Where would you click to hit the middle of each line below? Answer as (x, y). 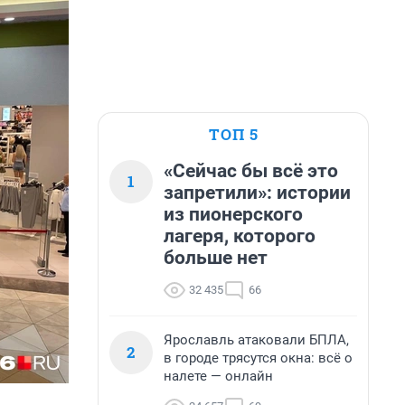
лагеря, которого (240, 236)
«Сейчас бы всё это (251, 171)
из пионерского (233, 214)
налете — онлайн (218, 376)
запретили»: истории (257, 193)
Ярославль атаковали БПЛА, (256, 340)
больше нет (216, 258)
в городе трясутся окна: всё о (258, 358)
